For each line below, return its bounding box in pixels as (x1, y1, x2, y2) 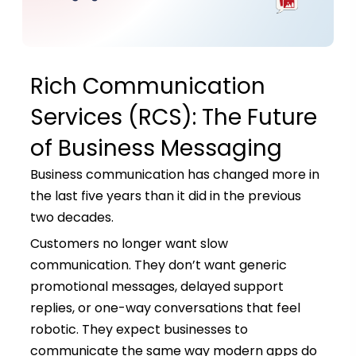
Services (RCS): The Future (29, 102, 317, 133)
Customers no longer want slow (29, 234, 228, 253)
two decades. (29, 208, 114, 227)
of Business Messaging (29, 133, 282, 164)
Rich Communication (29, 71, 265, 103)
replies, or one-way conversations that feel (29, 299, 300, 318)
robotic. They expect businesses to (29, 320, 248, 339)
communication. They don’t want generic (29, 256, 287, 275)
